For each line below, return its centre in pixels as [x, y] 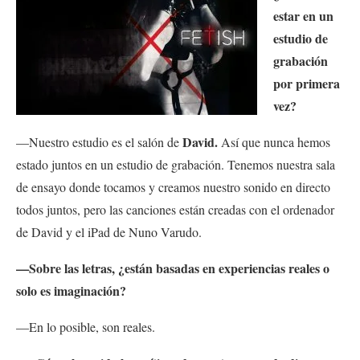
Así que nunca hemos [274, 142]
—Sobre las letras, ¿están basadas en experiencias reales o [173, 268]
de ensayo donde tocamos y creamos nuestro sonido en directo [173, 187]
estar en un [303, 16]
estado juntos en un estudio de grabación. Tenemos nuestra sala [176, 165]
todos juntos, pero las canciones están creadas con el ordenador [175, 210]
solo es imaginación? [71, 291]
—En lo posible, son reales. [88, 327]
